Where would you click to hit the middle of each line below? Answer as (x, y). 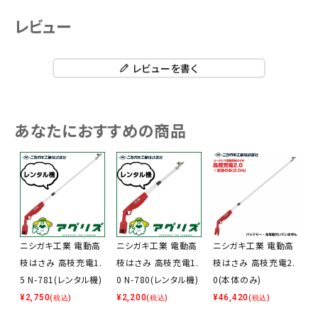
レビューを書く (165, 68)
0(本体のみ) (237, 280)
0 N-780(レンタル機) (158, 280)
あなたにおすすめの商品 (100, 130)
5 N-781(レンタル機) (61, 280)
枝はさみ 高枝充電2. (254, 263)
